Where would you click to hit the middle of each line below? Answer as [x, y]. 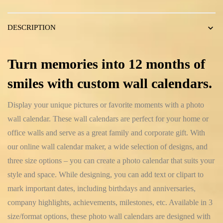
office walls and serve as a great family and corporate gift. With [106, 133]
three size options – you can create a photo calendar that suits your [111, 161]
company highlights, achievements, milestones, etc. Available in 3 [110, 203]
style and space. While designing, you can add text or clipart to [106, 175]
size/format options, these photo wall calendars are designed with [109, 217]
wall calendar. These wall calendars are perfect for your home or [108, 119]
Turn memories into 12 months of [106, 64]
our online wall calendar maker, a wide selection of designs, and [108, 147]
